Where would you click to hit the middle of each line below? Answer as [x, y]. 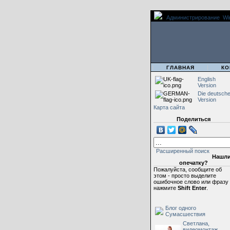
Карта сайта [169, 107]
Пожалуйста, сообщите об [188, 169]
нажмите [166, 188]
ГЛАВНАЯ [180, 68]
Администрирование [193, 17]
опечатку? [193, 163]
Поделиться [193, 119]
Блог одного [181, 208]
